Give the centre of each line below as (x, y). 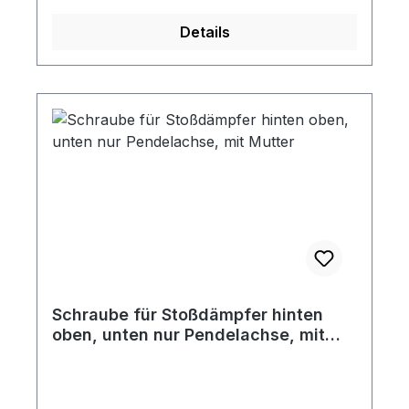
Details (204, 32)
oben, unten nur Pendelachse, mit (189, 335)
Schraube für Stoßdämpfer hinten (188, 315)
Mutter (79, 355)
